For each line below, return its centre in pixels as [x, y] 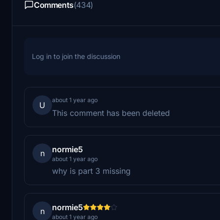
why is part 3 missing [91, 171]
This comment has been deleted [111, 113]
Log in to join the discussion [76, 56]
